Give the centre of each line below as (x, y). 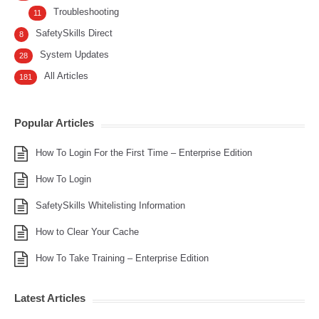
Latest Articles (50, 298)
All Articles (66, 76)
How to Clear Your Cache (87, 232)
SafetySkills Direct (74, 33)
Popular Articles (54, 123)
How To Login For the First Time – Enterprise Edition (144, 153)
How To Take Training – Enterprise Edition (122, 258)
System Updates (74, 54)
